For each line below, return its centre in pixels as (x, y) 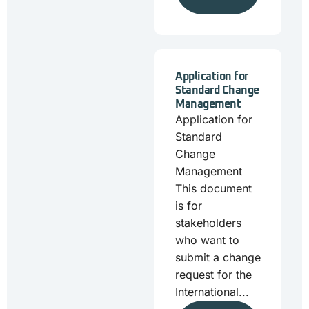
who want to (207, 240)
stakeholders (208, 223)
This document (213, 188)
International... (212, 292)
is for (189, 206)
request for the (213, 275)
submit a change (218, 257)
